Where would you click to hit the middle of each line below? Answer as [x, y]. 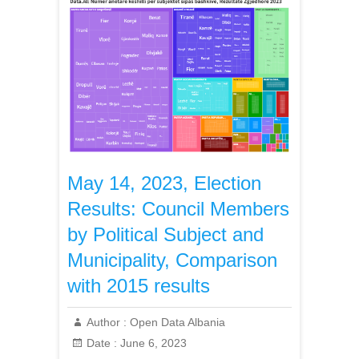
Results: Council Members [178, 209]
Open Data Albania [176, 323]
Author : [107, 323]
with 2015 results [139, 286]
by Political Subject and [165, 235]
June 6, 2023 [152, 343]
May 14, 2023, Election [164, 184]
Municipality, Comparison [172, 260]
